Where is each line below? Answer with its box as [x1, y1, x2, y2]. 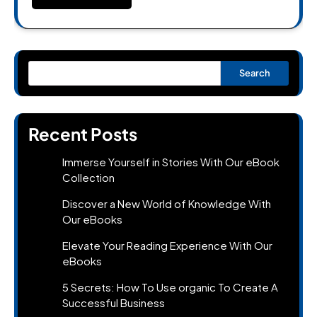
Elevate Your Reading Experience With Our [62, 238, 272, 252]
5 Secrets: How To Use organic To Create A [62, 279, 278, 294]
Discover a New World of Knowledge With [62, 196, 271, 210]
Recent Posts [28, 122, 137, 144]
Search [239, 67, 270, 79]
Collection [62, 170, 115, 184]
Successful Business [62, 295, 165, 309]
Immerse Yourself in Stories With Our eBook [62, 154, 279, 168]
